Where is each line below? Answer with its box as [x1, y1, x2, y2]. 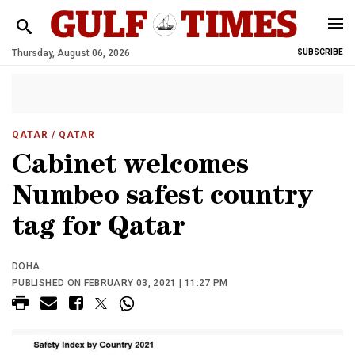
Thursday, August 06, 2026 [12, 48, 130, 59]
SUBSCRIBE [297, 48, 343, 56]
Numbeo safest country [12, 185, 313, 212]
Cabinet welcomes [12, 154, 248, 181]
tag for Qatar [12, 216, 185, 243]
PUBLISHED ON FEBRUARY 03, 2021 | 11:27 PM [12, 277, 228, 288]
